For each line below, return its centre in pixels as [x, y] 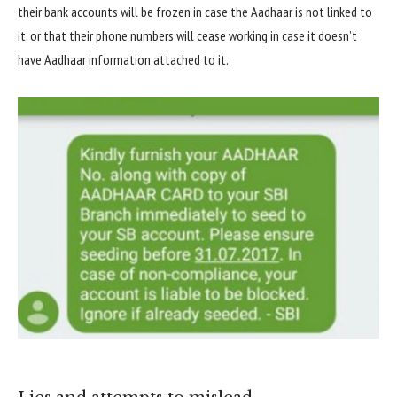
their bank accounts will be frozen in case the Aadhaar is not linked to [195, 12]
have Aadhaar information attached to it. [123, 60]
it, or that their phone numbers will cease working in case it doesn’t [187, 36]
